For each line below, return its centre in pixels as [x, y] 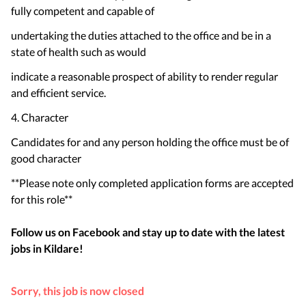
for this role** [42, 199]
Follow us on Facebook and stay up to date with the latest [148, 232]
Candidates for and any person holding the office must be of [150, 142]
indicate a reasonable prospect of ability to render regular [144, 76]
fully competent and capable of [83, 11]
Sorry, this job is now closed [78, 291]
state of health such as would [79, 52]
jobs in [26, 248]
